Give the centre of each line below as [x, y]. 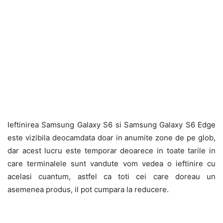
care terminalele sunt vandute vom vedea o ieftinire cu [111, 164]
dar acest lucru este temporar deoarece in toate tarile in [111, 151]
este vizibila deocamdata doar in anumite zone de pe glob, [111, 138]
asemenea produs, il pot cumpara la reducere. [88, 189]
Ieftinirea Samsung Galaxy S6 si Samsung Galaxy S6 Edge [111, 125]
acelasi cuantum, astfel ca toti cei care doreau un [111, 176]
